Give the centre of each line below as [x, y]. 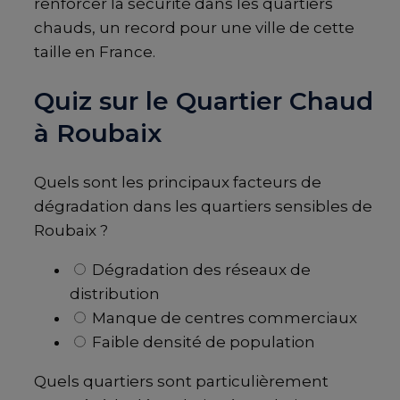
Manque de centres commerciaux [223, 317]
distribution [115, 293]
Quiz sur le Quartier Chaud [204, 101]
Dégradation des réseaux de [200, 269]
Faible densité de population [202, 342]
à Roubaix [98, 133]
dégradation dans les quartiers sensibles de [203, 206]
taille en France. [95, 52]
